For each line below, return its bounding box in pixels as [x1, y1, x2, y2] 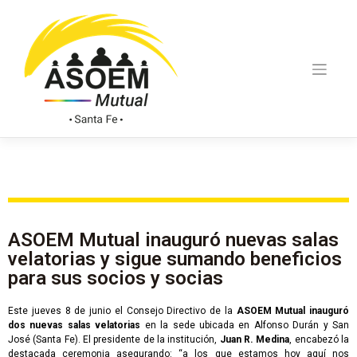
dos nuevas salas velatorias [8, 320, 141, 331]
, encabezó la [289, 334, 350, 346]
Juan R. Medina [219, 334, 290, 346]
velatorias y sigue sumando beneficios [8, 248, 342, 271]
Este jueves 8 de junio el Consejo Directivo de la [8, 305, 237, 317]
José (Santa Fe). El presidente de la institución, [8, 334, 220, 346]
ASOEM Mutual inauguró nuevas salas [8, 229, 339, 252]
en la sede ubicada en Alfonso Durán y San [140, 320, 349, 331]
